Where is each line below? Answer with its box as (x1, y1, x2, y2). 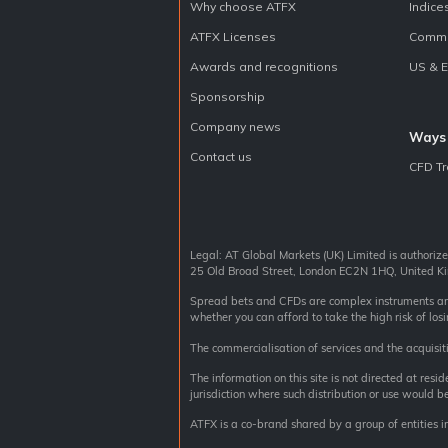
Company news (190, 118, 281, 134)
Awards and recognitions (190, 58, 338, 74)
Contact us (190, 148, 252, 164)
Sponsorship (190, 88, 265, 104)
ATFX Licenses (190, 28, 276, 44)
